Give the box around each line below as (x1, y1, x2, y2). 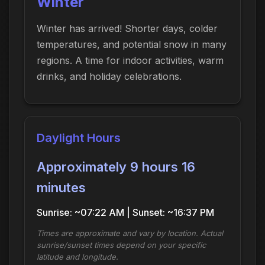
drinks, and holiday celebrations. (37, 70, 182, 82)
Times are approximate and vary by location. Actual (37, 228, 223, 238)
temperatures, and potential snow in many (37, 38, 227, 50)
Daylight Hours (37, 130, 121, 145)
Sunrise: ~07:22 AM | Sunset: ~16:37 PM (37, 206, 214, 218)
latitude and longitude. (37, 251, 118, 261)
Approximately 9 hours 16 (37, 159, 195, 174)
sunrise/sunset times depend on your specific (37, 240, 206, 250)
